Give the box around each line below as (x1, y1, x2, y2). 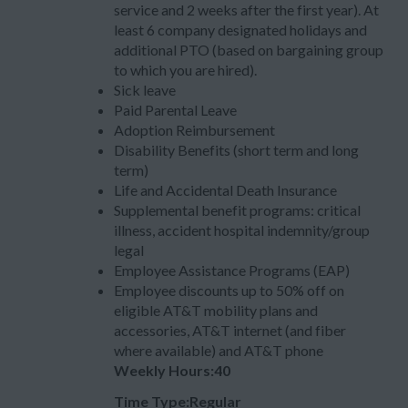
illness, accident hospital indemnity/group (114, 221, 370, 239)
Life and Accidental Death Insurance (114, 181, 337, 199)
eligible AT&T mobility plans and (114, 301, 318, 319)
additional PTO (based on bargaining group (114, 41, 383, 58)
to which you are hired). (114, 61, 257, 78)
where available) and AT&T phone (114, 342, 323, 359)
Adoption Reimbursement (114, 121, 275, 138)
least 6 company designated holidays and (114, 21, 367, 38)
